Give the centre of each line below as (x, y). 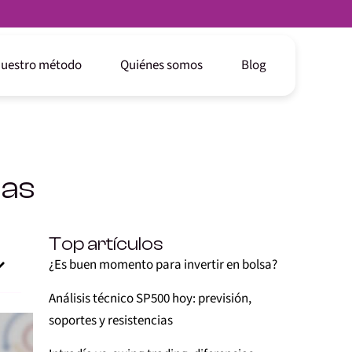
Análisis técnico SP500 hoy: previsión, (150, 299)
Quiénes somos (161, 65)
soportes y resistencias (111, 321)
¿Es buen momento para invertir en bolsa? (163, 265)
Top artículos (106, 244)
